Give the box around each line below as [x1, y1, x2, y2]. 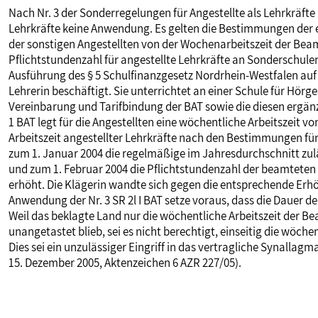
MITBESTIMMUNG [19, 12, 122, 40]
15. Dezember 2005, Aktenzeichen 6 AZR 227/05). [9, 255, 241, 270]
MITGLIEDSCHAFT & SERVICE [19, 59, 182, 87]
